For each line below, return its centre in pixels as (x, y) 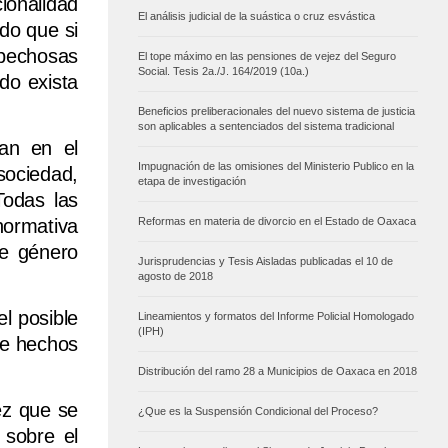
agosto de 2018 (175, 276)
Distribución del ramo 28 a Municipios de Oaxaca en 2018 (277, 371)
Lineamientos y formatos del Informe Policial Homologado (276, 316)
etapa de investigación (192, 181)
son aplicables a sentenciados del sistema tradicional (266, 126)
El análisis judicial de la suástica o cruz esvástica (256, 16)
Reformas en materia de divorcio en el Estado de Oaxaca (277, 221)
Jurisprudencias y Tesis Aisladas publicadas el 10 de (265, 261)
